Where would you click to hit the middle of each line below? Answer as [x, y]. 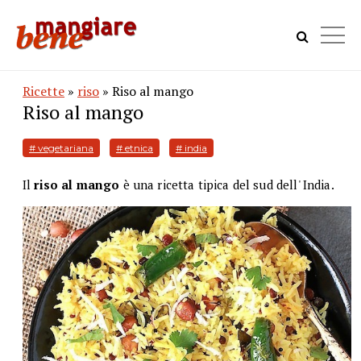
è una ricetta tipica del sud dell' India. [228, 185]
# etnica [135, 148]
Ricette [44, 91]
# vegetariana [61, 148]
